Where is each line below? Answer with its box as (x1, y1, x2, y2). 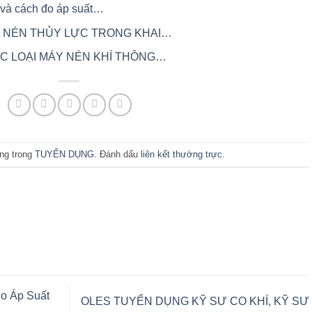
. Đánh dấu (93, 148, 141, 159)
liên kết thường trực (140, 148, 222, 159)
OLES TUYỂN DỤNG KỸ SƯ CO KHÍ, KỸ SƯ (81, 295, 309, 307)
